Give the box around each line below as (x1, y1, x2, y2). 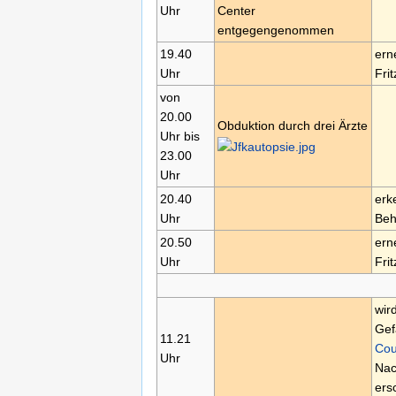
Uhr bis (159, 129, 200, 144)
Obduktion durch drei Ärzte (217, 118, 368, 133)
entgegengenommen (217, 23, 334, 38)
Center (217, 4, 255, 19)
